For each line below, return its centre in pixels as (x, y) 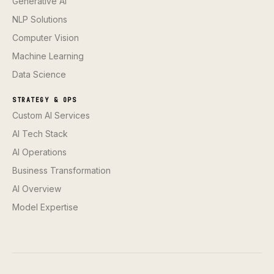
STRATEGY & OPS (44, 100)
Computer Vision (46, 38)
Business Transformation (61, 171)
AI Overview (37, 189)
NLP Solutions (40, 20)
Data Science (39, 75)
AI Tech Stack (40, 134)
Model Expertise (45, 207)
